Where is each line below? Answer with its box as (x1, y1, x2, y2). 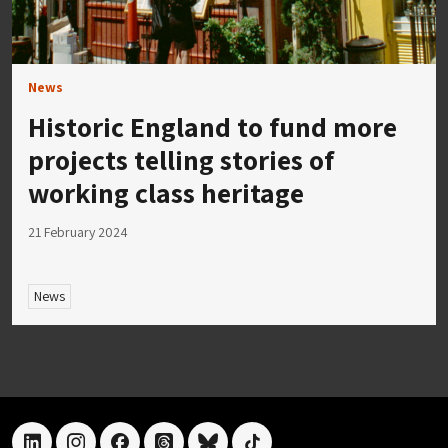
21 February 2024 (28, 222, 128, 241)
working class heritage (28, 173, 304, 211)
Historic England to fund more (28, 107, 397, 145)
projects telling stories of (28, 140, 334, 178)
